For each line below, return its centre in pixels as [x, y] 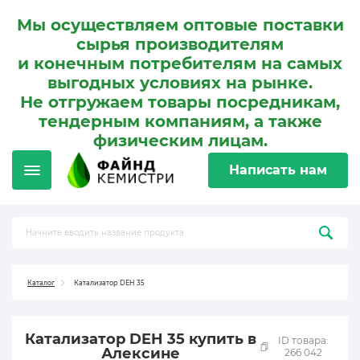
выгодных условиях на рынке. [180, 83]
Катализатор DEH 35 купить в [141, 339]
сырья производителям [180, 44]
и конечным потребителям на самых [180, 63]
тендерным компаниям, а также [180, 121]
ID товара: [303, 340]
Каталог [41, 282]
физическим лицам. [180, 141]
